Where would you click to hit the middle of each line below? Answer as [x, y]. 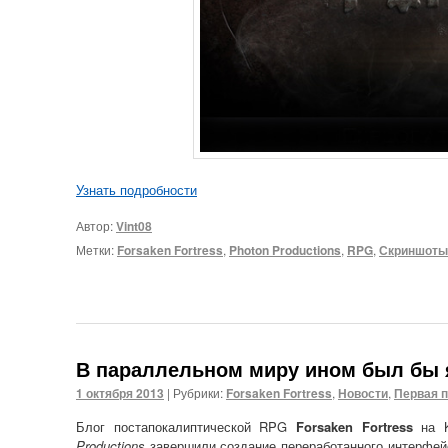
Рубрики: [198, 392]
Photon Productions [285, 249]
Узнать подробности [136, 190]
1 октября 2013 [120, 392]
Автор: [96, 225]
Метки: [95, 249]
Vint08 [134, 225]
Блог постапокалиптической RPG [186, 426]
